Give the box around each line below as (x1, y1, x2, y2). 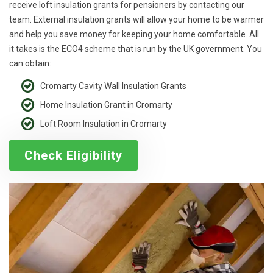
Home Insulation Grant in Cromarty (40, 100, 172, 110)
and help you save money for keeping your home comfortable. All (9, 29, 259, 40)
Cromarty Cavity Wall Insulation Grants (40, 81, 186, 91)
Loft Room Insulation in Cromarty (40, 119, 167, 129)
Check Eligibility (24, 148, 122, 163)
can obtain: (9, 58, 51, 69)
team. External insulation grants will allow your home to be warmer (9, 15, 264, 25)
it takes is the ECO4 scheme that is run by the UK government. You (9, 44, 262, 54)
